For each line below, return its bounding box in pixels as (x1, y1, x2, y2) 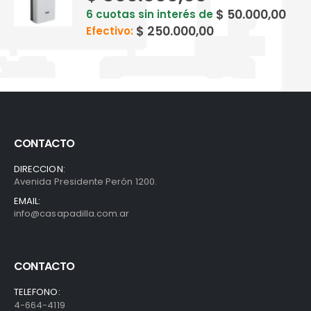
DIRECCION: (14, 162, 65, 176)
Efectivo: (86, 23, 136, 38)
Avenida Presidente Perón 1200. (14, 174, 157, 188)
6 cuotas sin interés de (86, 6, 216, 22)
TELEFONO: (14, 285, 60, 299)
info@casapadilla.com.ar (14, 206, 130, 220)
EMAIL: (14, 194, 41, 208)
